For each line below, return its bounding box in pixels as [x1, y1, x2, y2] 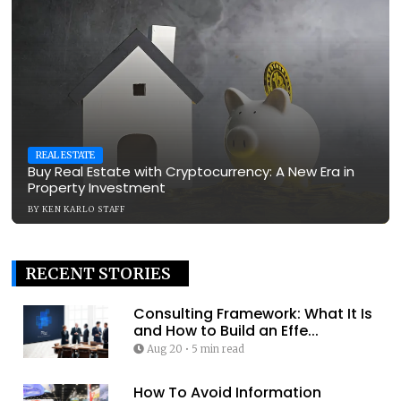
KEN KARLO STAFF [41, 203, 126, 214]
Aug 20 [146, 342, 183, 355]
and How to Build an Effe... [132, 320, 319, 341]
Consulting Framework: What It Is [132, 303, 372, 324]
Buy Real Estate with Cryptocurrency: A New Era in [28, 161, 354, 181]
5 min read [191, 342, 244, 355]
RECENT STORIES [25, 262, 171, 284]
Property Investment [28, 177, 166, 197]
